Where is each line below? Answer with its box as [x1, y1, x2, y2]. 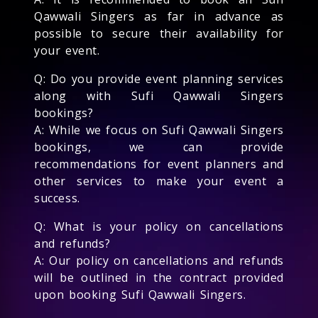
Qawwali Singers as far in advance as [34, 8, 284, 24]
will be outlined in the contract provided [34, 269, 284, 285]
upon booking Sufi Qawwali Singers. [34, 286, 246, 302]
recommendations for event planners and [34, 155, 284, 172]
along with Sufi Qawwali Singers [34, 87, 284, 104]
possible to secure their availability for [34, 25, 284, 41]
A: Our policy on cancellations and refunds [34, 252, 284, 268]
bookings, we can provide [34, 138, 284, 155]
